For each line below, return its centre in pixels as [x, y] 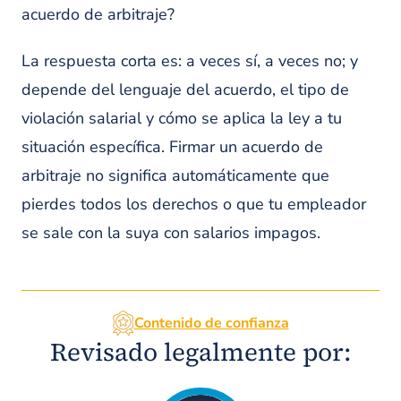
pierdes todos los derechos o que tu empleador [194, 204]
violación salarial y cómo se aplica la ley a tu [182, 118]
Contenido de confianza [211, 323]
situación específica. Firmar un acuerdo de [172, 147]
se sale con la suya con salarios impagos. [171, 233]
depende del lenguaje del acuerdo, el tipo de [185, 90]
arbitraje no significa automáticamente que [175, 175]
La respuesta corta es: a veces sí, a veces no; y [190, 61]
